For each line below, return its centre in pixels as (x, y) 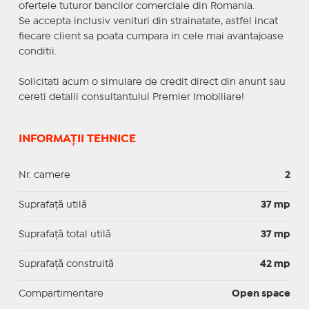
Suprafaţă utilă (52, 205)
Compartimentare (61, 293)
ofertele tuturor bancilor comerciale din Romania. (136, 6)
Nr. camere (44, 175)
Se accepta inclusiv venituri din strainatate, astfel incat (148, 21)
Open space (261, 293)
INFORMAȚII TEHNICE (77, 139)
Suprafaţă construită (66, 264)
